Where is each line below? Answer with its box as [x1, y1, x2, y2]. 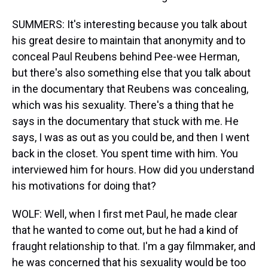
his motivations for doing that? [12, 179, 156, 192]
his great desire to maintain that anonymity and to [12, 34, 245, 47]
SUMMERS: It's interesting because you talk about [12, 18, 247, 31]
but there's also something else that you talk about [12, 66, 251, 79]
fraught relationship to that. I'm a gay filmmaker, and [12, 240, 255, 252]
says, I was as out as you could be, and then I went [12, 131, 249, 144]
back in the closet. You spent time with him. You [12, 147, 238, 160]
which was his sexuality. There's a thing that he [12, 99, 234, 111]
